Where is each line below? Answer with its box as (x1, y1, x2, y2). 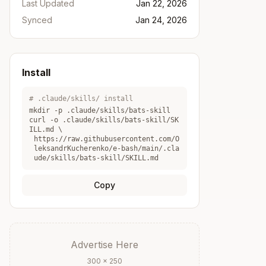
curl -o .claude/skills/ (29, 116, 125, 124)
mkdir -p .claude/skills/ (29, 106, 129, 115)
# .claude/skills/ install (29, 94, 133, 103)
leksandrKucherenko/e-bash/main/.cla (34, 144, 179, 153)
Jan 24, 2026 (135, 15, 187, 25)
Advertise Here (71, 239, 138, 251)
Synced (22, 15, 52, 25)
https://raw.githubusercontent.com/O (34, 135, 179, 143)
